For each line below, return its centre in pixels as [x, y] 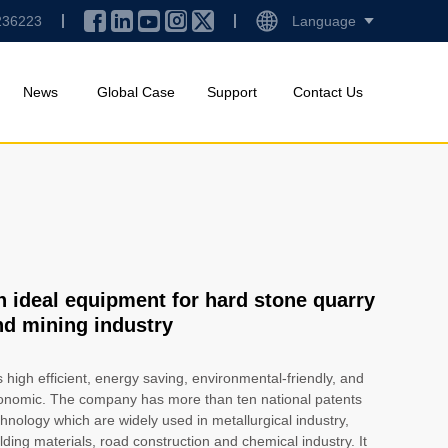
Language [324, 21]
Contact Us [328, 92]
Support [232, 92]
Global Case [136, 92]
